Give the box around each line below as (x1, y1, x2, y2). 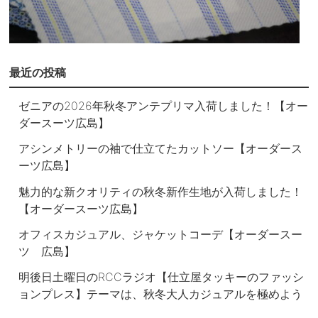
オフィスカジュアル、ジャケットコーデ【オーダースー (18, 226, 303, 241)
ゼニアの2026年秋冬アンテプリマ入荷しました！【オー (18, 99, 309, 114)
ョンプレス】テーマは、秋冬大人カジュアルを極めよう (18, 287, 303, 302)
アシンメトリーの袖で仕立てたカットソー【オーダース (18, 141, 303, 156)
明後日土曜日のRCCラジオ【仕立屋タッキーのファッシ (18, 270, 305, 285)
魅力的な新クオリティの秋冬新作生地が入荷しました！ (18, 184, 303, 199)
